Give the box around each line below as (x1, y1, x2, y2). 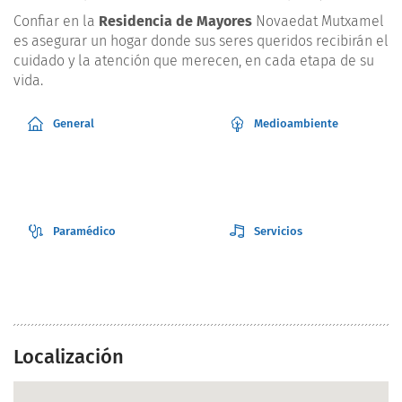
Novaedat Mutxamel (252, 13, 384, 31)
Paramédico (53, 224, 116, 239)
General (53, 117, 94, 131)
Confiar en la (13, 13, 99, 31)
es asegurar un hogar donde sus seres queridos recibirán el (13, 32, 389, 50)
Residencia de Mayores (99, 13, 252, 31)
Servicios (254, 224, 302, 239)
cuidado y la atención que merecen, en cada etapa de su (13, 52, 374, 70)
